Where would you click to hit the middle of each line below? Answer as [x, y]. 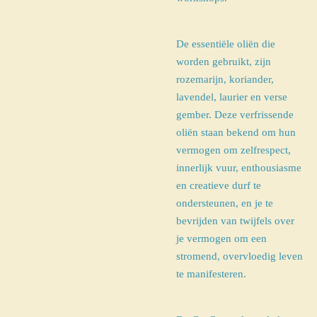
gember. [194, 114]
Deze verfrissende [254, 114]
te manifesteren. [213, 273]
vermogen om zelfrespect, [234, 150]
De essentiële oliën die [226, 44]
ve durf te [240, 185]
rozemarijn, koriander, [225, 79]
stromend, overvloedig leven [240, 256]
